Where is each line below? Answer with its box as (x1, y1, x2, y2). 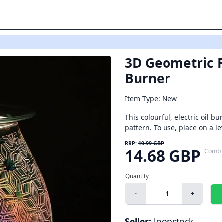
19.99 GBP (138, 140, 164, 147)
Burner (125, 69, 170, 87)
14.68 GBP (125, 145, 201, 166)
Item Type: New (125, 94, 177, 103)
